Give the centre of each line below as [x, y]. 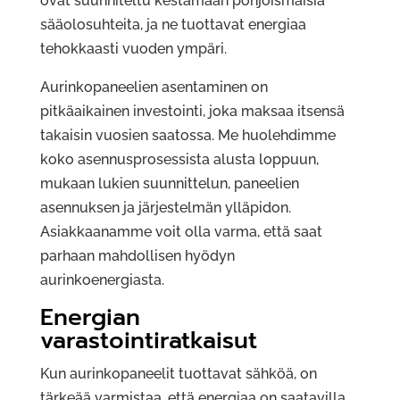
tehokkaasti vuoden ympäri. [133, 49]
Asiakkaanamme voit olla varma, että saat [181, 232]
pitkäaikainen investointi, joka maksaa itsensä [192, 112]
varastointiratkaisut [148, 341]
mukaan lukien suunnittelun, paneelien [169, 184]
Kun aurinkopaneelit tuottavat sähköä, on [178, 374]
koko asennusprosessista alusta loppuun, [179, 160]
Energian [90, 318]
